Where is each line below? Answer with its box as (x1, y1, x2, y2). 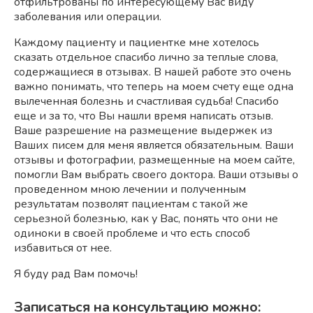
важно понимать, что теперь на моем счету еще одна (14, 79, 293, 94)
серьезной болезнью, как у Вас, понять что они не (14, 211, 278, 226)
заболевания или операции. (14, 9, 161, 24)
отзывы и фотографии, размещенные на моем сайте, (14, 152, 295, 168)
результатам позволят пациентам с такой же (14, 196, 248, 212)
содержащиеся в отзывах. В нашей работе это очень (14, 64, 291, 80)
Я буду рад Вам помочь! (14, 266, 138, 282)
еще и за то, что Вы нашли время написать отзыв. (14, 108, 273, 124)
